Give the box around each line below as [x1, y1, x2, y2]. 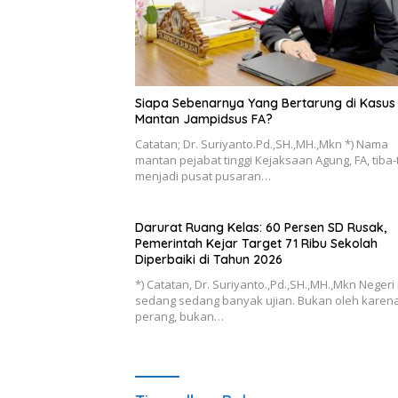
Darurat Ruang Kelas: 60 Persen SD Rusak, [135, 219, 386, 236]
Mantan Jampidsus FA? [135, 111, 273, 128]
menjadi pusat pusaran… [135, 168, 271, 185]
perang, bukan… [135, 308, 224, 325]
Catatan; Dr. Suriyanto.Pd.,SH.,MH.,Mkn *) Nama [135, 136, 388, 153]
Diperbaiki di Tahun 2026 [135, 251, 283, 268]
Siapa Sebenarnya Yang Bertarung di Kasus [135, 95, 395, 112]
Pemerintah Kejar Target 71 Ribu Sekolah [135, 235, 378, 252]
